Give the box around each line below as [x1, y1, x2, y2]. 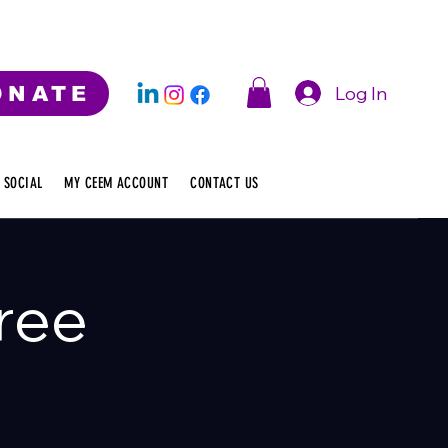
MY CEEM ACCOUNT [64, 174, 169, 192]
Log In [335, 81, 388, 105]
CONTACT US [190, 174, 259, 192]
